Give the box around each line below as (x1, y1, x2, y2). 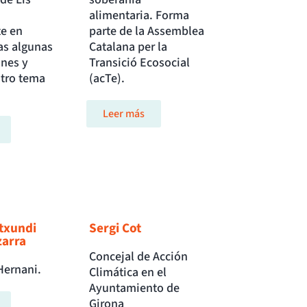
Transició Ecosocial (89, 54, 191, 72)
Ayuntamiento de (89, 280, 180, 297)
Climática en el (89, 264, 167, 282)
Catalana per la (89, 38, 168, 56)
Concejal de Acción (89, 248, 188, 266)
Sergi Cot (89, 219, 142, 238)
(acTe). (89, 70, 125, 88)
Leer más (103, 106, 145, 122)
